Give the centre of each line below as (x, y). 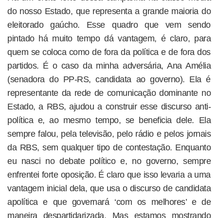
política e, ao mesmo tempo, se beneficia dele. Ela (109, 120)
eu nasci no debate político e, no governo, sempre (109, 161)
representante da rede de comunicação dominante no (109, 93)
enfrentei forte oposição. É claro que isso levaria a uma (109, 175)
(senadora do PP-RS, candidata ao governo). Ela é (109, 79)
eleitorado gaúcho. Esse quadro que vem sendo (109, 25)
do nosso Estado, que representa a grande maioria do (109, 11)
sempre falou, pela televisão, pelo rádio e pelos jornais (109, 134)
